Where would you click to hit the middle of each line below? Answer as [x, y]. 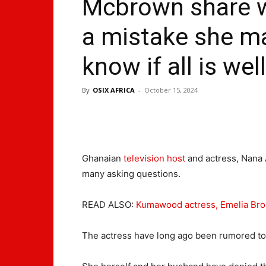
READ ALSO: [109, 205]
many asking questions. [131, 174]
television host [154, 158]
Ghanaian [103, 158]
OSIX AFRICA [114, 90]
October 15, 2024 [171, 90]
